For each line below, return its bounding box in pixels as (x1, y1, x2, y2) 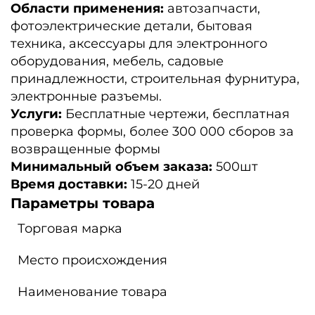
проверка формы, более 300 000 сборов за (11, 124, 294, 140)
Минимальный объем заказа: (11, 159, 216, 175)
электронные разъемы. (11, 89, 162, 105)
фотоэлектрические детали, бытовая (11, 18, 252, 34)
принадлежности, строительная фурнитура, (11, 71, 300, 87)
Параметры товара (11, 195, 155, 212)
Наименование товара (18, 284, 167, 300)
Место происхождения (18, 252, 167, 269)
